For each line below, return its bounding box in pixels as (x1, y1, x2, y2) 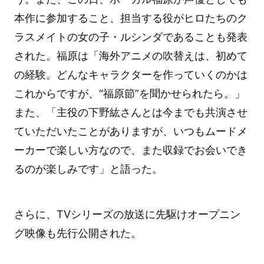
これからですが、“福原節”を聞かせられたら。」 (14, 87, 245, 100)
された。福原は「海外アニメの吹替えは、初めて (14, 49, 247, 62)
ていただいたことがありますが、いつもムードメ (14, 124, 247, 137)
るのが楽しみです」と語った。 (14, 162, 163, 175)
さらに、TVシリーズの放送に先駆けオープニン (14, 207, 240, 220)
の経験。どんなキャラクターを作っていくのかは (14, 68, 247, 81)
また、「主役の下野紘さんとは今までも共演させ (14, 105, 247, 118)
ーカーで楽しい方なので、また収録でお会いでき (14, 143, 247, 156)
